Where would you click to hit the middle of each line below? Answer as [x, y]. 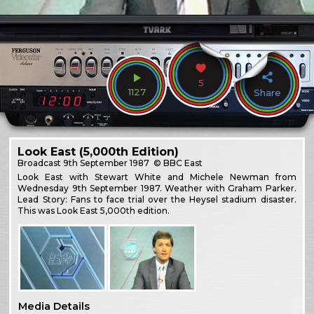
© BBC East [177, 163]
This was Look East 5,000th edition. [94, 210]
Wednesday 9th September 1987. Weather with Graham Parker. [157, 188]
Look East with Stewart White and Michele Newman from [157, 177]
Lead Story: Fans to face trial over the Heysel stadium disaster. [157, 199]
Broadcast [41, 163]
